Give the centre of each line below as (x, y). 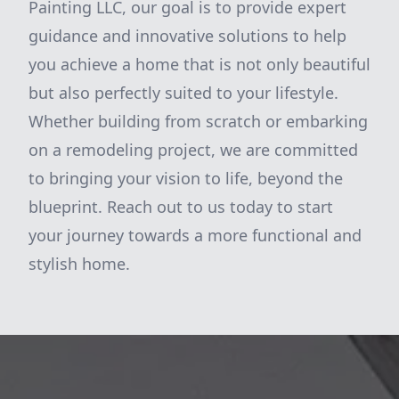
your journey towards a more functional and (195, 235)
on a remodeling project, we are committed (193, 150)
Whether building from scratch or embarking (198, 121)
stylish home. (79, 264)
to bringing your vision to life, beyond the (186, 178)
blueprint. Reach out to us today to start (181, 207)
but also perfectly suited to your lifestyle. (183, 93)
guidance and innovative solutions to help (187, 36)
